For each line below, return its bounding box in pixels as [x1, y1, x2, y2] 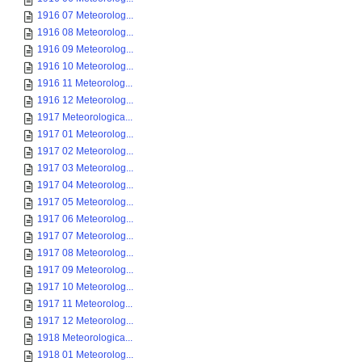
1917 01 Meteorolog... [37, 128, 133, 140]
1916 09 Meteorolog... [37, 44, 133, 55]
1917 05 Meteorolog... [37, 196, 133, 208]
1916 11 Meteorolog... [37, 78, 133, 89]
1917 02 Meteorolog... [37, 145, 133, 157]
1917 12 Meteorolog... [37, 315, 133, 326]
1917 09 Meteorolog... [37, 264, 133, 276]
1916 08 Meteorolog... [37, 27, 133, 38]
